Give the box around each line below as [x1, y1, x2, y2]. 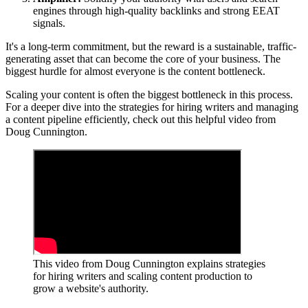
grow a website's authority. [33, 282, 148, 294]
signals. [33, 16, 65, 29]
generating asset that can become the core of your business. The [5, 52, 280, 65]
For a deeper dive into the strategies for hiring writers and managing [5, 100, 298, 113]
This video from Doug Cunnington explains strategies [33, 257, 265, 269]
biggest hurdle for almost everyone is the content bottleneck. [5, 65, 265, 77]
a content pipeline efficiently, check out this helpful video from [5, 113, 276, 125]
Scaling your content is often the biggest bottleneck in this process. [5, 88, 293, 100]
